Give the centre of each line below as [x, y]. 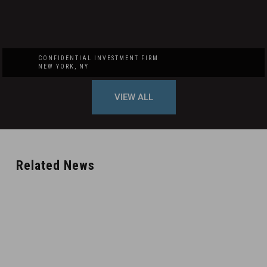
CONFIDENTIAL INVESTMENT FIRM [98, 58]
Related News [55, 165]
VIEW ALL [133, 97]
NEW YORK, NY [63, 66]
